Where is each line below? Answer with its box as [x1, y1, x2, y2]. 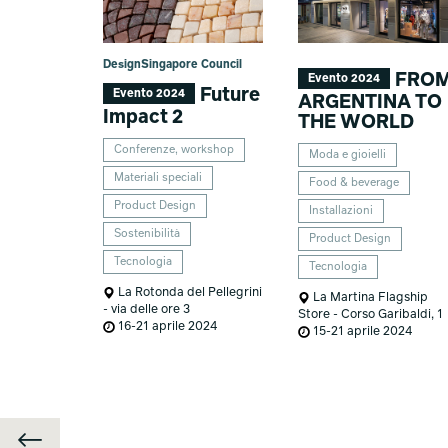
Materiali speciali [113, 171, 202, 184]
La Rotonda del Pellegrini [114, 286, 262, 300]
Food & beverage [309, 176, 400, 189]
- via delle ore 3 [102, 303, 190, 317]
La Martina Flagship [310, 291, 429, 305]
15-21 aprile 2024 [310, 325, 413, 339]
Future [195, 85, 260, 105]
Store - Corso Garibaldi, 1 [298, 308, 444, 322]
